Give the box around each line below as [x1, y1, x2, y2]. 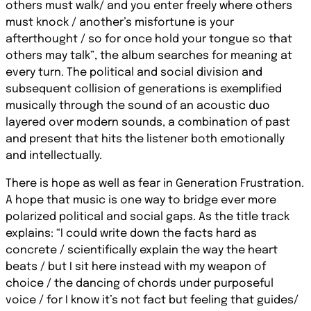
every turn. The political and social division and [6, 67, 262, 78]
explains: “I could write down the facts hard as [6, 228, 257, 239]
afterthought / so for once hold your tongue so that [6, 33, 292, 45]
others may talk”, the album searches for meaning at [6, 50, 292, 62]
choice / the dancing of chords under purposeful [6, 278, 274, 289]
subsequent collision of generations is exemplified [6, 83, 282, 95]
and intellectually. [6, 150, 102, 162]
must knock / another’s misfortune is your [6, 17, 234, 28]
